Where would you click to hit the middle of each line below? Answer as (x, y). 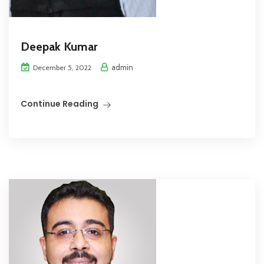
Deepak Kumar (59, 47)
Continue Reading (60, 104)
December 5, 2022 (61, 68)
